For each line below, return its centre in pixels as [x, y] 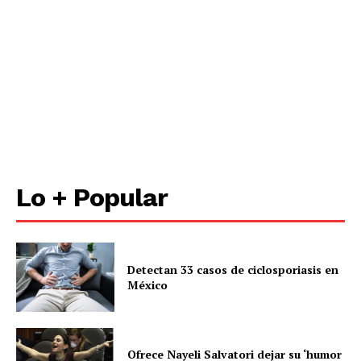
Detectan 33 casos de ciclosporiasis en [233, 269]
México [148, 284]
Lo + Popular [92, 197]
